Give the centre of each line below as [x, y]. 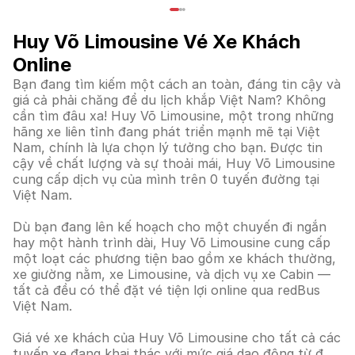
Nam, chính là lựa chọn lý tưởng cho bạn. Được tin [168, 147]
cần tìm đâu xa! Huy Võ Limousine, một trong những [173, 116]
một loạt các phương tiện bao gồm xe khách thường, [174, 258]
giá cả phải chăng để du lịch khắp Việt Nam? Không [169, 100]
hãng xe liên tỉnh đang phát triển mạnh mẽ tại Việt [166, 132]
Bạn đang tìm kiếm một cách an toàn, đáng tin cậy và [177, 84]
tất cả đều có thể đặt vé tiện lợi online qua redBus [166, 290]
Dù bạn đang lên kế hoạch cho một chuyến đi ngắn [170, 227]
